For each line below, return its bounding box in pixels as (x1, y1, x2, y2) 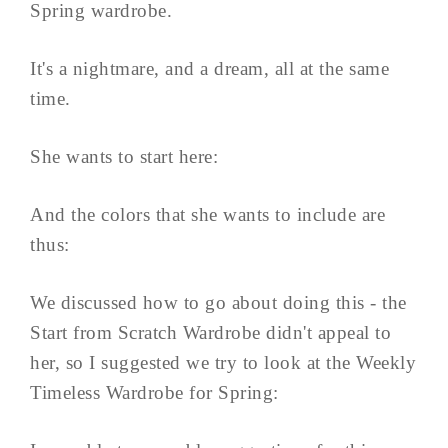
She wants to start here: (30, 146, 218, 168)
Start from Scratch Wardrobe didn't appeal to (30, 322, 391, 344)
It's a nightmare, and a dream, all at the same (30, 58, 389, 80)
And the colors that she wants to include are (30, 204, 385, 226)
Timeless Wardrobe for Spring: (30, 382, 279, 404)
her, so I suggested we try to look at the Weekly (30, 352, 416, 374)
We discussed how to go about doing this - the (30, 292, 407, 314)
